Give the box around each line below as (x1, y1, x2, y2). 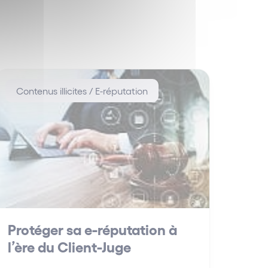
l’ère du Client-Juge (7, 237, 131, 255)
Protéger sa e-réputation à (7, 220, 177, 238)
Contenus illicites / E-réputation (16, 85, 148, 96)
